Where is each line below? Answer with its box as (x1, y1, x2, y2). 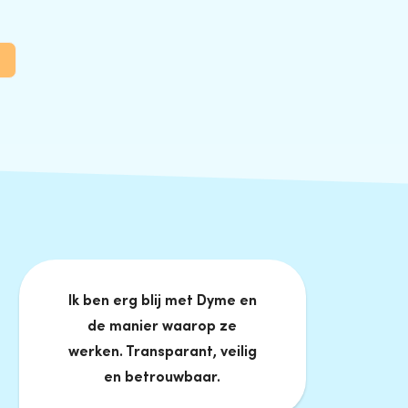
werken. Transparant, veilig (67, 341, 257, 360)
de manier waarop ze (87, 315, 238, 334)
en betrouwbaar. (104, 366, 221, 385)
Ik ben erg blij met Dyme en (67, 290, 257, 309)
